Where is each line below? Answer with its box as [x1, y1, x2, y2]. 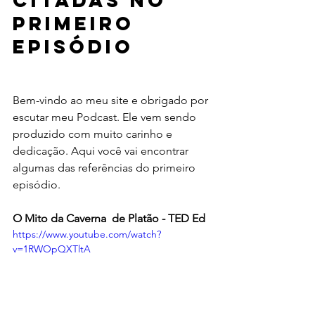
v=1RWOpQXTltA [13, 243, 91, 255]
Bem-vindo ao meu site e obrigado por [13, 94, 211, 107]
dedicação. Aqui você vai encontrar [13, 144, 191, 157]
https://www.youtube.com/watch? [13, 228, 161, 240]
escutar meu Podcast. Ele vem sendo [13, 110, 199, 124]
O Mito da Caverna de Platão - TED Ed [13, 212, 205, 225]
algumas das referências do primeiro [13, 161, 198, 174]
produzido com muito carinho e [13, 127, 175, 141]
